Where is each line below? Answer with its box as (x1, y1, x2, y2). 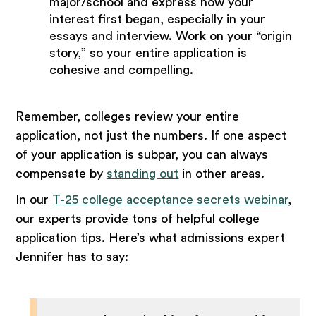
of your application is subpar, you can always (16, 148, 269, 162)
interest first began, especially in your (49, 12, 265, 25)
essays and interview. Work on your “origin (49, 29, 292, 42)
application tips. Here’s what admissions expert (16, 231, 286, 245)
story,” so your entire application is (49, 46, 247, 59)
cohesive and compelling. (49, 63, 193, 76)
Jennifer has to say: (16, 250, 133, 264)
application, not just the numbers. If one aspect (16, 129, 287, 142)
